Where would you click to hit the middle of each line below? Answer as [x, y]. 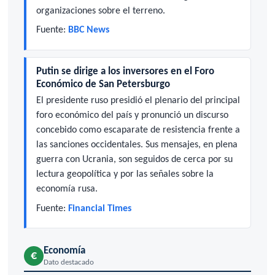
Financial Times [99, 208]
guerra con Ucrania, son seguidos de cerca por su [134, 160]
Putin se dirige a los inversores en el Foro [125, 71]
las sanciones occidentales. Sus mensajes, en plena [137, 145]
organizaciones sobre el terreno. [100, 11]
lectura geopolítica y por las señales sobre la [125, 175]
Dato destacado [68, 262]
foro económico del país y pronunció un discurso [132, 116]
